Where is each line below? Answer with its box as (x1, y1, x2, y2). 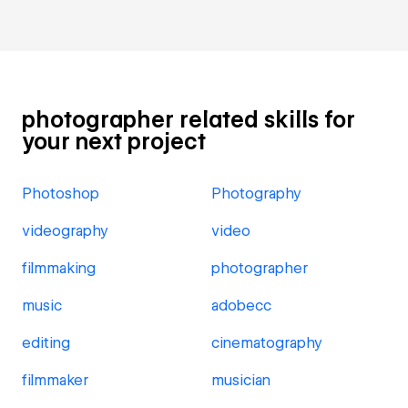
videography (22, 222, 108, 240)
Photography (211, 185, 301, 202)
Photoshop (22, 185, 99, 202)
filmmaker (22, 372, 88, 389)
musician (211, 372, 270, 389)
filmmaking (22, 260, 96, 277)
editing (22, 334, 70, 352)
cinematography (211, 334, 322, 352)
